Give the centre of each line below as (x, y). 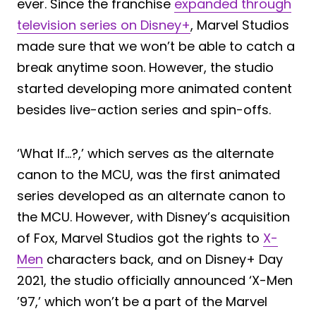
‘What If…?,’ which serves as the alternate (145, 153)
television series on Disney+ (104, 25)
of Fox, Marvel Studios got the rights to (140, 238)
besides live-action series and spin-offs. (144, 109)
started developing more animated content (154, 88)
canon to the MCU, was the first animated (148, 174)
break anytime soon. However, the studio (145, 67)
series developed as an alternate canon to (151, 195)
